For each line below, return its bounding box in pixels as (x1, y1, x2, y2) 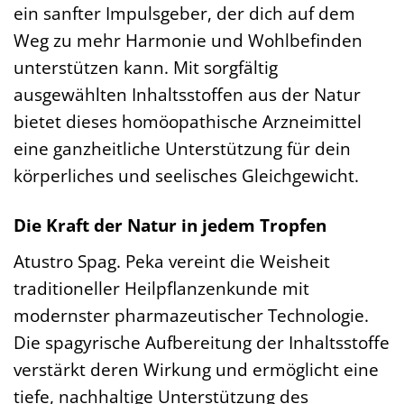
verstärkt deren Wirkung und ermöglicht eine (14, 356, 379, 381)
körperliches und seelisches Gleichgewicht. (14, 163, 359, 188)
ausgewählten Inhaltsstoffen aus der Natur (14, 82, 361, 107)
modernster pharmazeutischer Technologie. (14, 302, 369, 327)
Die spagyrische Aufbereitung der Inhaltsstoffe (14, 329, 390, 354)
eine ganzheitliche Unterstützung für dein (14, 136, 351, 161)
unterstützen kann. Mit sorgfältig (14, 55, 278, 80)
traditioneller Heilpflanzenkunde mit (14, 275, 309, 300)
